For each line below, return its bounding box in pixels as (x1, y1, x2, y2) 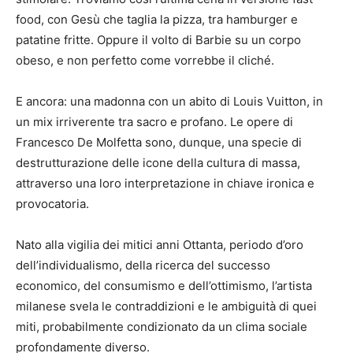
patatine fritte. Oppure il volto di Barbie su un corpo (16, 32, 301, 47)
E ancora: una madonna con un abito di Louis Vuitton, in (16, 94, 323, 109)
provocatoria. (16, 196, 89, 211)
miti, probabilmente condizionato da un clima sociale (16, 319, 307, 334)
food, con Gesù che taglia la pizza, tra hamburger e (16, 12, 298, 27)
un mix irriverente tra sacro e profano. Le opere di (16, 114, 293, 129)
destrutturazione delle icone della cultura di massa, (16, 155, 300, 170)
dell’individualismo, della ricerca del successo (16, 258, 270, 273)
